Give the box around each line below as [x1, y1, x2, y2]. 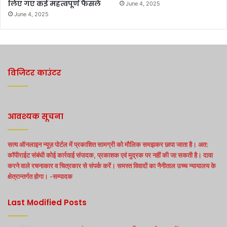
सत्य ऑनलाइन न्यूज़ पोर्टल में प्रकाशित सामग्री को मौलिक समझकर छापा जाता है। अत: [8, 140, 208, 148]
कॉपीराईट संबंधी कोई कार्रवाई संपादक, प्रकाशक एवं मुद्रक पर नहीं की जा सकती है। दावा [8, 150, 213, 159]
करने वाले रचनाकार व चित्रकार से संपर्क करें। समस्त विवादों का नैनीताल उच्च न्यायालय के [8, 161, 216, 170]
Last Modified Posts [8, 197, 87, 208]
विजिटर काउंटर [8, 67, 61, 78]
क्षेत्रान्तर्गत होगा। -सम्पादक [8, 172, 72, 180]
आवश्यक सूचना [8, 110, 63, 122]
